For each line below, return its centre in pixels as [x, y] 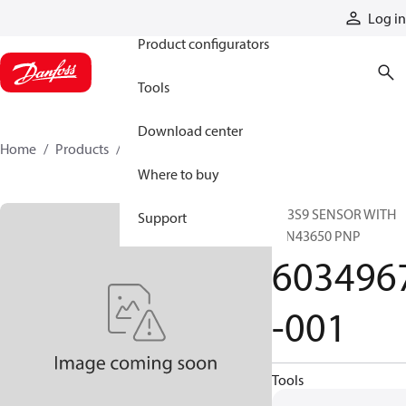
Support [162, 217]
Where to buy [179, 174]
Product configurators [203, 43]
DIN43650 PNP [316, 236]
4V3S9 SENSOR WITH [334, 214]
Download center [190, 130]
